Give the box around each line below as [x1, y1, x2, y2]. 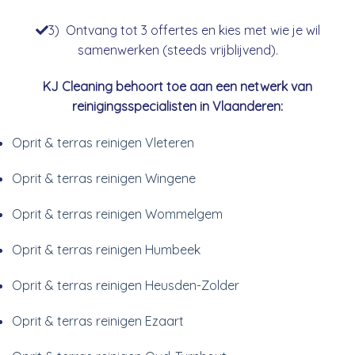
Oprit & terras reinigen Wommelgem [12, 205, 223, 222]
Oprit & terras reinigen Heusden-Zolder [12, 277, 239, 293]
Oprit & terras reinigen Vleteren [12, 134, 194, 151]
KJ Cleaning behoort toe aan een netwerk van [43, 78, 312, 94]
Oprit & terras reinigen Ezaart [12, 312, 184, 329]
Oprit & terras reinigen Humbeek [12, 241, 200, 258]
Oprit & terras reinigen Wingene [12, 170, 196, 186]
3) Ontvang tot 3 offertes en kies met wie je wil [48, 21, 320, 38]
